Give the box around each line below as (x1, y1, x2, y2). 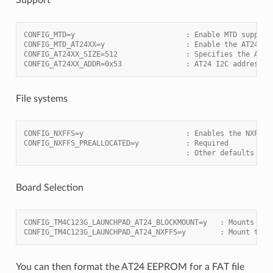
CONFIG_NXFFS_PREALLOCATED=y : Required (23, 138, 229, 147)
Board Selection (15, 182, 83, 193)
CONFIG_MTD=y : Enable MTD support (23, 30, 271, 39)
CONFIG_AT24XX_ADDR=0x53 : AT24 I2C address (23, 59, 263, 68)
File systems (15, 93, 68, 104)
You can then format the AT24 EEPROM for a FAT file (15, 261, 244, 272)
